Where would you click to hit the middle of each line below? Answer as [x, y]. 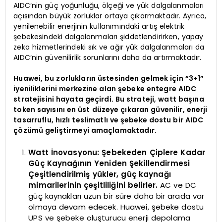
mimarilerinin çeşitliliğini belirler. [94, 185]
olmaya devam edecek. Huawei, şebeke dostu [116, 207]
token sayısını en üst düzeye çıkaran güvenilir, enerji [111, 110]
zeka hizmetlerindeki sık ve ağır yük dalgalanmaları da [109, 47]
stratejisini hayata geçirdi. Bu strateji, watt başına [109, 99]
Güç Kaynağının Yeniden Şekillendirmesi [109, 163]
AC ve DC [178, 185]
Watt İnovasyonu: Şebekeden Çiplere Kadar [117, 152]
